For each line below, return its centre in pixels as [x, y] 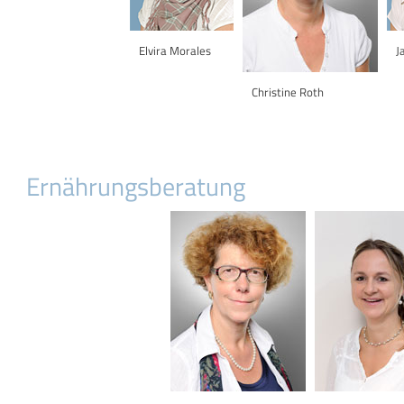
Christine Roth [288, 92]
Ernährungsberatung [136, 187]
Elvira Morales [175, 51]
